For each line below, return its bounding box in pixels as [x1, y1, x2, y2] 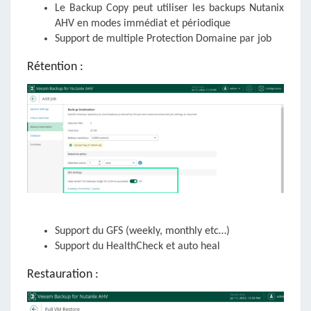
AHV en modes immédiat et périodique [55, 18, 230, 30]
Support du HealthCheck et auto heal [55, 241, 220, 253]
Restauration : [27, 268, 99, 282]
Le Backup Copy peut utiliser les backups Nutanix [55, 3, 284, 15]
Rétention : [27, 60, 83, 74]
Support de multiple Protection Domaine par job [55, 33, 271, 45]
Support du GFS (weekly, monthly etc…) [55, 226, 230, 237]
